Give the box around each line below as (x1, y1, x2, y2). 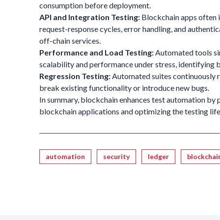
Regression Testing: (39, 71, 110, 81)
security (103, 152, 130, 161)
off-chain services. (39, 36, 101, 46)
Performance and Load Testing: (39, 48, 154, 57)
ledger (148, 152, 169, 161)
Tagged (39, 150, 64, 160)
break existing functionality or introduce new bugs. (39, 83, 209, 93)
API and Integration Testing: (39, 12, 140, 22)
